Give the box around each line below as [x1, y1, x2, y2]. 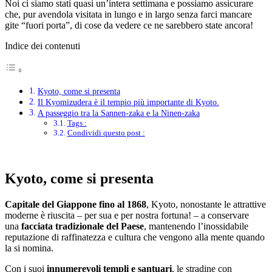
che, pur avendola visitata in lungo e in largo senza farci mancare [5, 8, 252, 19]
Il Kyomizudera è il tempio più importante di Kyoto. [37, 97, 219, 107]
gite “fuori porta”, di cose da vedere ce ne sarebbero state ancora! [5, 19, 253, 30]
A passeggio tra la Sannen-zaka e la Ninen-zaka [37, 107, 200, 118]
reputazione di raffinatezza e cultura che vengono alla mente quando [5, 231, 265, 242]
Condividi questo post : [67, 127, 145, 137]
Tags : [67, 118, 87, 127]
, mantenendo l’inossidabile [144, 220, 248, 231]
